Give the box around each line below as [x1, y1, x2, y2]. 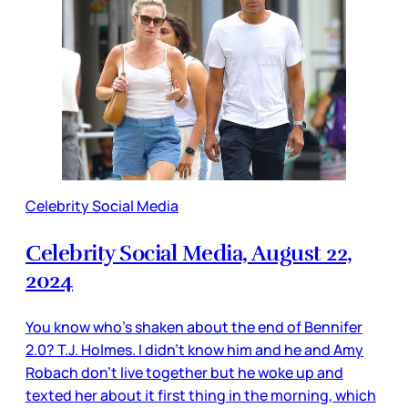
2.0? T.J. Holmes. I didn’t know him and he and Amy [25, 339, 363, 360]
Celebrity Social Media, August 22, [25, 239, 352, 267]
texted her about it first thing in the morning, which [25, 384, 376, 405]
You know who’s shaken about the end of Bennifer [25, 316, 362, 337]
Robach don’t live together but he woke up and [25, 362, 343, 382]
